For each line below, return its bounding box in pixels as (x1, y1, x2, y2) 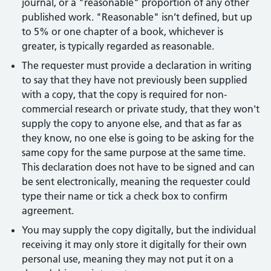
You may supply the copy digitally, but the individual (22, 224, 256, 237)
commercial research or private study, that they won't (22, 103, 260, 116)
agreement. (22, 204, 74, 217)
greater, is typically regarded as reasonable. (22, 40, 214, 53)
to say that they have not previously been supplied (22, 74, 247, 87)
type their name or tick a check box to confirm (22, 190, 227, 203)
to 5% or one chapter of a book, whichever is (22, 25, 223, 38)
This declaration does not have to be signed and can (22, 161, 255, 174)
